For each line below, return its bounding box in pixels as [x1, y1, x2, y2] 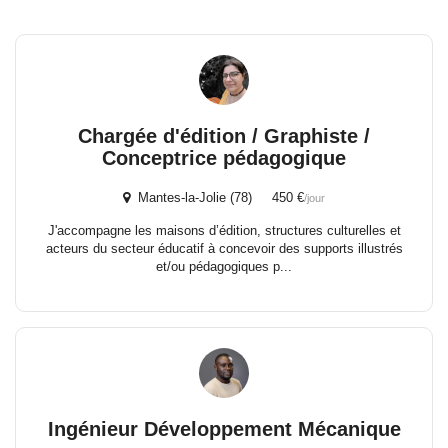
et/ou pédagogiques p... [156, 259, 292, 274]
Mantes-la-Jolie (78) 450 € [130, 190, 304, 205]
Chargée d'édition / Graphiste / [78, 125, 370, 147]
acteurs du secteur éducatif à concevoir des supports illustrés [45, 241, 403, 256]
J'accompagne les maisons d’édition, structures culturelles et [47, 223, 401, 238]
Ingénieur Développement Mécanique [47, 418, 401, 440]
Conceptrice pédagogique [102, 147, 346, 169]
